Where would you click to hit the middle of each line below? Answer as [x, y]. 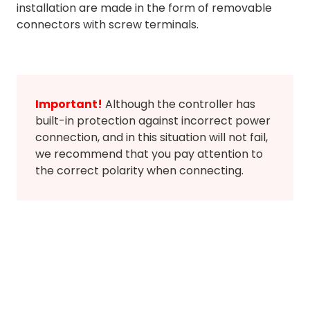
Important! [69, 104]
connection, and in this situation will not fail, [152, 138]
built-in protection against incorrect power [153, 121]
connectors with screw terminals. [108, 25]
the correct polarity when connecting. [139, 171]
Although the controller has [179, 104]
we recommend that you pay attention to [149, 154]
